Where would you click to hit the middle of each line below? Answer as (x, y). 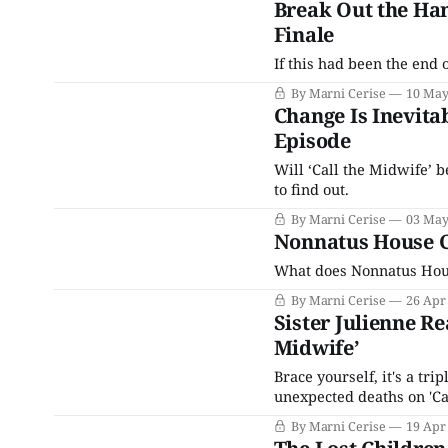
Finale (304, 34)
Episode (312, 140)
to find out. (311, 189)
